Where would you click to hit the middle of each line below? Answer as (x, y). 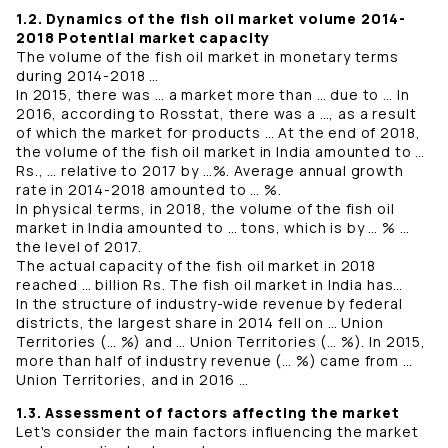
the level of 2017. (81, 247)
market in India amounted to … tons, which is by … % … (213, 228)
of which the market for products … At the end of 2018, (218, 133)
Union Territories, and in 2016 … (132, 380)
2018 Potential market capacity (143, 38)
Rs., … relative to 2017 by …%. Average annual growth (210, 171)
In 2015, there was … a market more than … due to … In (213, 95)
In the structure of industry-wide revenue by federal (209, 304)
